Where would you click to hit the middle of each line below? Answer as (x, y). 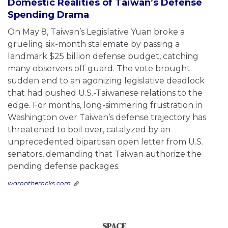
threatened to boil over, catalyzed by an (89, 130)
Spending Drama (48, 15)
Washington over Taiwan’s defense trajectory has (107, 118)
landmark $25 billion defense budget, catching (103, 56)
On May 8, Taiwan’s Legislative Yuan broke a (96, 32)
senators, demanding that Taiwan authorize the (105, 154)
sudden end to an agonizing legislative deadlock (106, 81)
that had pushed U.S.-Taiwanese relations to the (105, 93)
